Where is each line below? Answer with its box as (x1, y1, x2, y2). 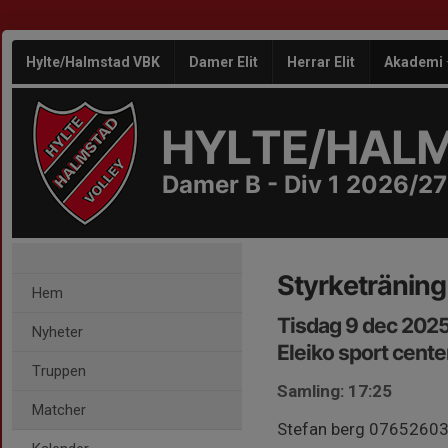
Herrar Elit (287, 54, 355, 70)
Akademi (384, 54, 446, 70)
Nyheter (32, 323, 83, 341)
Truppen (32, 362, 86, 380)
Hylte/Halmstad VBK (26, 54, 160, 70)
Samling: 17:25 (277, 381, 392, 401)
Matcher (32, 401, 86, 419)
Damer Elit (189, 54, 258, 70)
